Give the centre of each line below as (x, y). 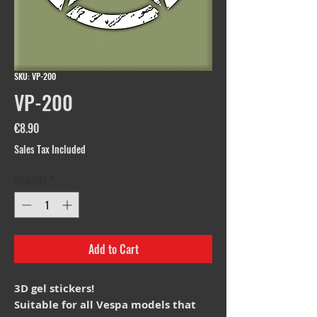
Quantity (31, 180)
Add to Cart (113, 249)
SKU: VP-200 (35, 76)
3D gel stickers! (54, 289)
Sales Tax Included (50, 149)
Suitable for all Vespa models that (105, 305)
